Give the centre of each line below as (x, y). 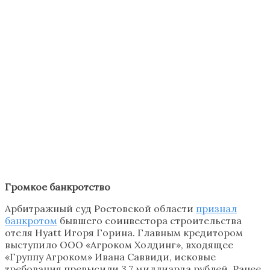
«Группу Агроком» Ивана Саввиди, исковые (110, 256)
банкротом (31, 220)
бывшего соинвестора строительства (149, 220)
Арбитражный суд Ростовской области (100, 208)
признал (216, 208)
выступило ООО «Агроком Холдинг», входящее (119, 244)
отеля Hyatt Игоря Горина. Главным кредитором (124, 232)
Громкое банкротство (58, 187)
